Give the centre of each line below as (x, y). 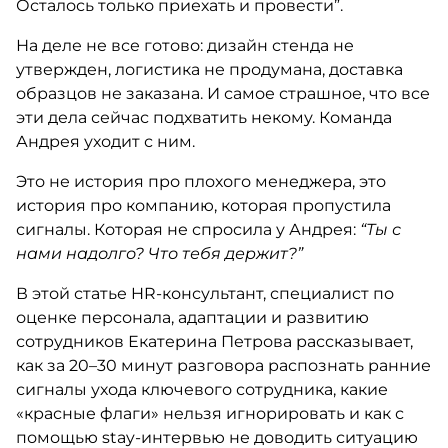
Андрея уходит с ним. (105, 141)
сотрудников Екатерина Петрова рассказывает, (214, 341)
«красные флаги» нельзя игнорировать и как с (209, 413)
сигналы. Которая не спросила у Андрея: (187, 229)
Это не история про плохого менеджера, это (200, 181)
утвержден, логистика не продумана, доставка (209, 69)
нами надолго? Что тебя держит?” (159, 253)
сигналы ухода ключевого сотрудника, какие (201, 389)
